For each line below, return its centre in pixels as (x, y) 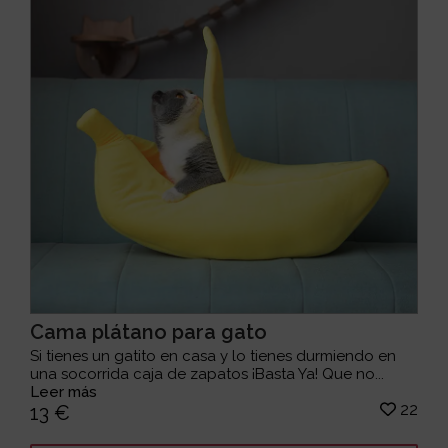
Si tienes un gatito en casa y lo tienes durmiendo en (213, 356)
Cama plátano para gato (149, 332)
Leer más (64, 392)
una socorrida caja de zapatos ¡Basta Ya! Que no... (207, 374)
